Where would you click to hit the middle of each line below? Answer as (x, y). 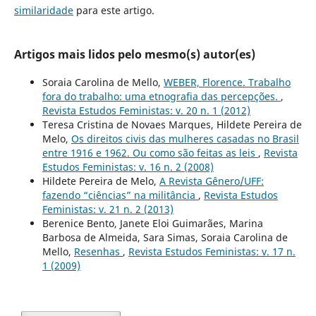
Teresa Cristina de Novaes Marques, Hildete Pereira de (172, 125)
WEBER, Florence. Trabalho (227, 83)
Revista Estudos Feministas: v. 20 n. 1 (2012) (146, 111)
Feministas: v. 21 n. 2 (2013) (108, 209)
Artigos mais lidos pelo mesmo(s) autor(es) (134, 55)
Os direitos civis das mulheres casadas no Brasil (185, 139)
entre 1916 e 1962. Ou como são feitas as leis (150, 153)
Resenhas (98, 252)
